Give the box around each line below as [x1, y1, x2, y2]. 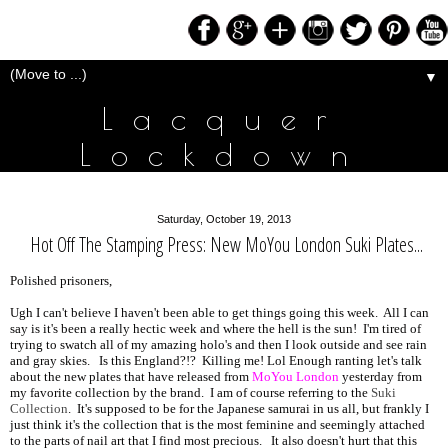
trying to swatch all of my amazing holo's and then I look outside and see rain [10, 338, 427, 353]
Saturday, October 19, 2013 [157, 213, 291, 225]
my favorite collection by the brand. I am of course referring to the [10, 386, 371, 401]
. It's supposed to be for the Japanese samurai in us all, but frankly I [68, 402, 429, 417]
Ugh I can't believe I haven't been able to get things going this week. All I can [10, 306, 429, 321]
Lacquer [101, 100, 347, 136]
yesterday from [339, 370, 422, 385]
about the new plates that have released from [10, 370, 252, 385]
